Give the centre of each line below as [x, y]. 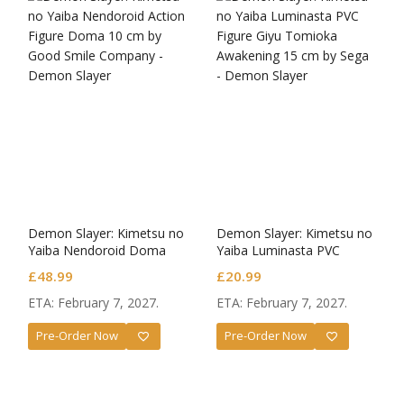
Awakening [248, 284]
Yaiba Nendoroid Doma [97, 250]
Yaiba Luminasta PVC [278, 250]
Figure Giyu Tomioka [277, 267]
